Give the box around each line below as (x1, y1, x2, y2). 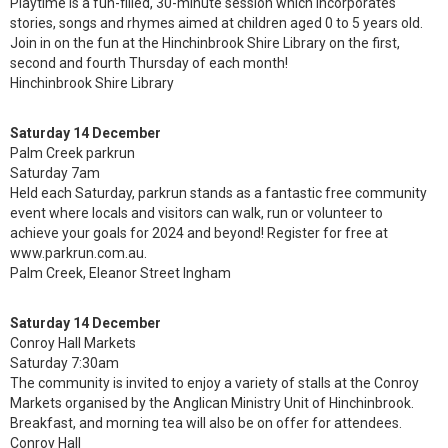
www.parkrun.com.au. (10, 245, 147, 261)
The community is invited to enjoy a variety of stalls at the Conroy (10, 375, 419, 391)
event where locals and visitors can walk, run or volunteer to (10, 205, 383, 221)
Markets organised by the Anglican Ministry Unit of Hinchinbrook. (10, 395, 414, 411)
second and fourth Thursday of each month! (10, 55, 288, 71)
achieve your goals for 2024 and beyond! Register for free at (10, 225, 388, 241)
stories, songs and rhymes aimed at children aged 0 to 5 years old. (10, 15, 423, 31)
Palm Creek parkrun (10, 145, 135, 161)
